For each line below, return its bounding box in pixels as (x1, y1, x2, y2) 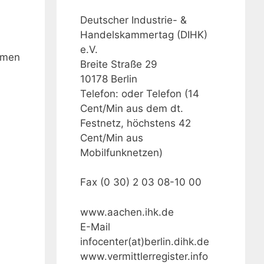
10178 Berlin (80, 72, 137, 85)
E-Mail (80, 220, 110, 233)
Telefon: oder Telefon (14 (80, 87, 199, 100)
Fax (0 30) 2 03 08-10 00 (80, 176, 202, 189)
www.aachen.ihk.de (80, 206, 174, 218)
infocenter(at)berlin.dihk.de (80, 235, 209, 247)
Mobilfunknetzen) (80, 146, 163, 159)
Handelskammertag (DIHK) (80, 28, 207, 41)
